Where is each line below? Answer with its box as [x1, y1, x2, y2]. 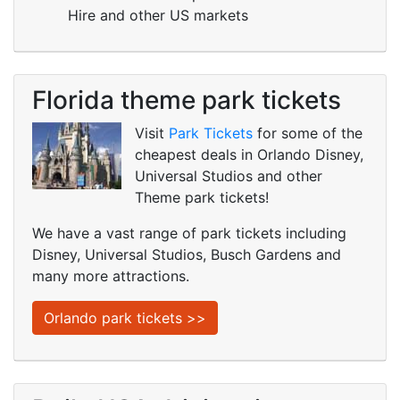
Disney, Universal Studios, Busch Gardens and [32, 246, 341, 263]
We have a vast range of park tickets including [32, 224, 346, 242]
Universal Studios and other [135, 167, 322, 185]
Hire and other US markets [68, 6, 248, 24]
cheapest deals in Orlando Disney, [135, 146, 363, 163]
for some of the [253, 124, 362, 142]
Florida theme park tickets [32, 85, 341, 115]
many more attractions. [32, 267, 189, 285]
